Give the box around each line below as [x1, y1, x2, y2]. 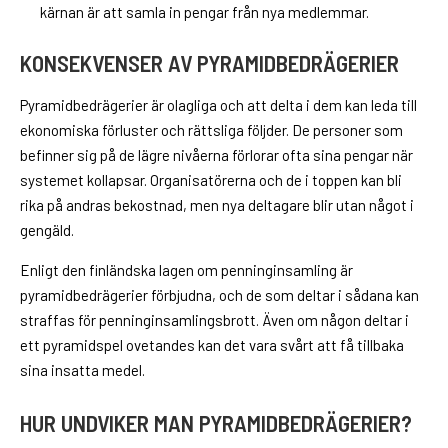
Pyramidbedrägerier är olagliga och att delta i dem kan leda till [20, 95, 417, 114]
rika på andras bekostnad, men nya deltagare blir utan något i [20, 195, 414, 214]
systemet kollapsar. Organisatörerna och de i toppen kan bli [20, 170, 402, 189]
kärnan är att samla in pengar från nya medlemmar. [40, 2, 369, 21]
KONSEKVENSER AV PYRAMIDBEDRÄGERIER [20, 48, 399, 77]
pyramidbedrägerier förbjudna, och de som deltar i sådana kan [20, 285, 419, 304]
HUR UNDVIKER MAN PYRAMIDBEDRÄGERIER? [20, 409, 412, 438]
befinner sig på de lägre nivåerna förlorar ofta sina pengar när [20, 145, 413, 164]
